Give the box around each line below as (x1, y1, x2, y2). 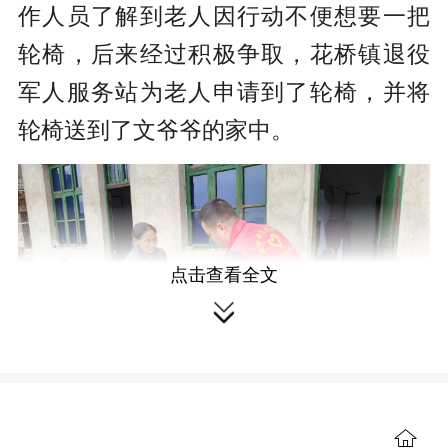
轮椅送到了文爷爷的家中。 (17, 116, 294, 143)
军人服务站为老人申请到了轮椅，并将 (17, 78, 431, 105)
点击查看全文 (170, 264, 278, 285)
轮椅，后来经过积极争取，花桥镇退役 (17, 40, 431, 67)
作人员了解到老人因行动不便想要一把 (17, 2, 431, 29)
